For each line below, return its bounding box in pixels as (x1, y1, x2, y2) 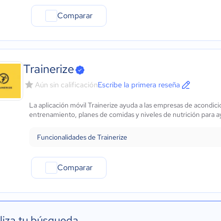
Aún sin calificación (35, 80, 98, 90)
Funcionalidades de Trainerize (37, 133, 127, 142)
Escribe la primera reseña (98, 80, 180, 90)
